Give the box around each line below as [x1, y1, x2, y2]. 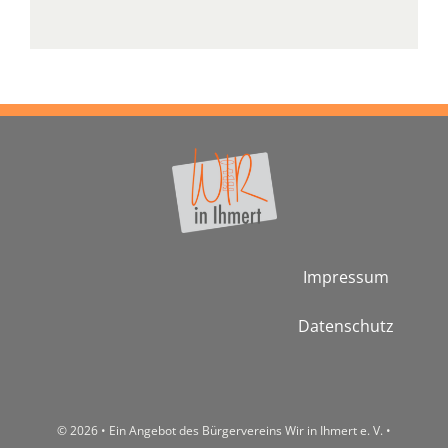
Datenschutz [298, 314, 395, 337]
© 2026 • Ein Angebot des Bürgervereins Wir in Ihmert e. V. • [57, 421, 391, 439]
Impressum [303, 265, 390, 288]
